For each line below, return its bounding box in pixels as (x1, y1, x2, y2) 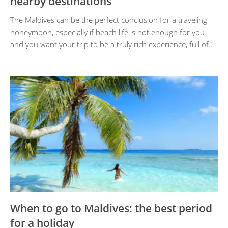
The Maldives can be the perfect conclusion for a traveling (10, 14, 207, 25)
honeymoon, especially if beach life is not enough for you (10, 26, 205, 37)
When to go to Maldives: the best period (10, 201, 212, 215)
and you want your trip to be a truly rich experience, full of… (10, 39, 214, 49)
